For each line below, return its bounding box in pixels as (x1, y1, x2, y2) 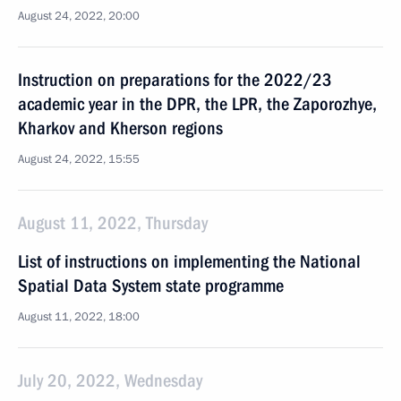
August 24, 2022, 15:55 (18, 151, 140, 167)
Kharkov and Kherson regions (18, 117, 223, 139)
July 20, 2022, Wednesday (18, 370, 202, 391)
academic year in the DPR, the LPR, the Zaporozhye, (18, 93, 377, 115)
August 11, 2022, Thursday (18, 212, 208, 234)
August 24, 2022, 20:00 (18, 8, 140, 24)
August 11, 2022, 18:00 (18, 309, 140, 325)
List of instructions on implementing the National (18, 251, 361, 272)
